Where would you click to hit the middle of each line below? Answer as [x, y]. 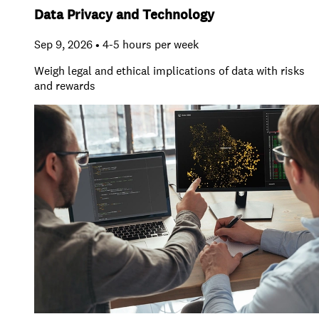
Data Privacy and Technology [124, 15]
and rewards [65, 86]
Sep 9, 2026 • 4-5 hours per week [116, 45]
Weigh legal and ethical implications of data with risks [169, 71]
